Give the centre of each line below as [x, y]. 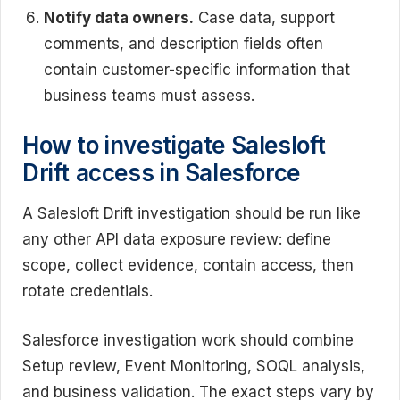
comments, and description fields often [183, 43]
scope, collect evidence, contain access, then [188, 266]
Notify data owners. [119, 17]
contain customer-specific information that [197, 69]
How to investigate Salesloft [175, 146]
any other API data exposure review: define [177, 240]
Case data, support [264, 17]
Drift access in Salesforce [161, 173]
